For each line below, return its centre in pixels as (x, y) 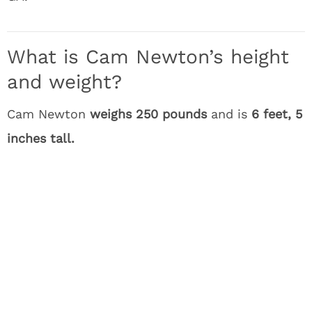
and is (229, 114)
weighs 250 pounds (148, 114)
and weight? (64, 82)
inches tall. (41, 138)
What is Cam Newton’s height (148, 57)
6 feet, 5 (277, 114)
